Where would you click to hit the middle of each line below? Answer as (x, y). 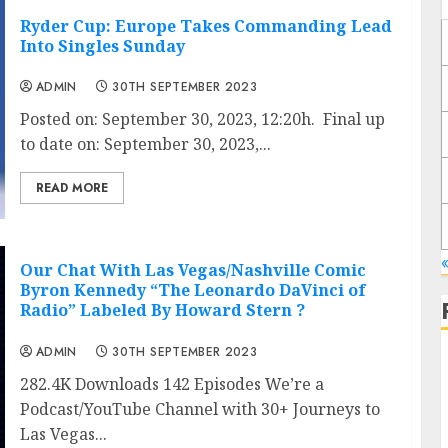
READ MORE (71, 187)
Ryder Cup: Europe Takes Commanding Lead (205, 25)
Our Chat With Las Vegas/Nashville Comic (192, 270)
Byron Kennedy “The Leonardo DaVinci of (192, 290)
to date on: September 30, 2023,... (145, 143)
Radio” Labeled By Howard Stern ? (162, 310)
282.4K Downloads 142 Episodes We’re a (171, 383)
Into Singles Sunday (102, 45)
